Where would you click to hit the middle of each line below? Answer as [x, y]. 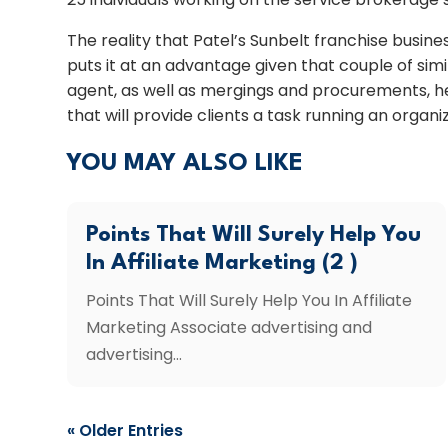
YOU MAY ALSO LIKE [185, 164]
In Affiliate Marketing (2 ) [222, 263]
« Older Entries [125, 431]
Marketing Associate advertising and [229, 328]
